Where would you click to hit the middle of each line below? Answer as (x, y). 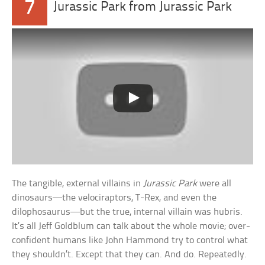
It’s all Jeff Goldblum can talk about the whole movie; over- (131, 226)
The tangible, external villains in (78, 183)
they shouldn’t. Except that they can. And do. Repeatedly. (130, 254)
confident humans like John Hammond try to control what (130, 240)
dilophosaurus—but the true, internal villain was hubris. (127, 212)
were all (214, 183)
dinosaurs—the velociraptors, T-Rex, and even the (114, 198)
